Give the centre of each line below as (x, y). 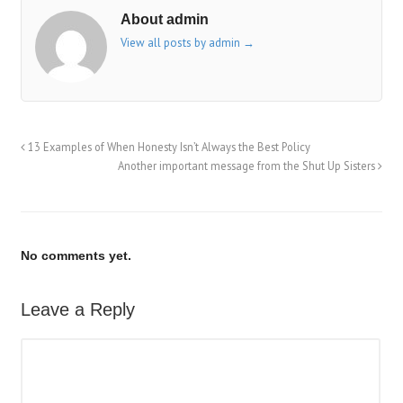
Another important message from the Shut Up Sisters (248, 165)
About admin (164, 19)
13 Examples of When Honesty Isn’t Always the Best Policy (167, 146)
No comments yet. (76, 255)
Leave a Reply (77, 309)
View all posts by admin (181, 42)
